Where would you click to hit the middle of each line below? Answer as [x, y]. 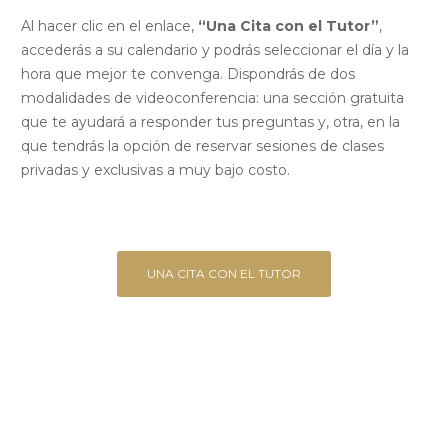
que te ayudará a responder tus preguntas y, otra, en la [210, 122]
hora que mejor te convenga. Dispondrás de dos [188, 74]
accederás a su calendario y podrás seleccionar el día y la [215, 50]
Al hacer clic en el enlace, [109, 26]
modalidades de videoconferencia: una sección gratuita [212, 98]
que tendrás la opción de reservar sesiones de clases [202, 146]
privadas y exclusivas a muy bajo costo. [155, 170]
